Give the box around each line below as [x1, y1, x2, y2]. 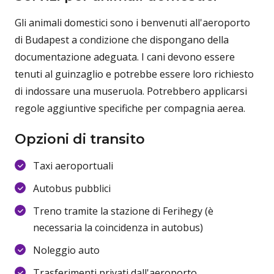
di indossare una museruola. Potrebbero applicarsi [15, 84, 247, 98]
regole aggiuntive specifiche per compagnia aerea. [15, 102, 245, 115]
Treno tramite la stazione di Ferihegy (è [33, 204, 213, 218]
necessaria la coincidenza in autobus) [33, 221, 203, 234]
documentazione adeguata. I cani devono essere [15, 50, 235, 64]
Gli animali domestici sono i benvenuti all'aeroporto [15, 16, 250, 29]
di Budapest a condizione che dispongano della [15, 33, 229, 46]
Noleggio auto [33, 243, 100, 257]
